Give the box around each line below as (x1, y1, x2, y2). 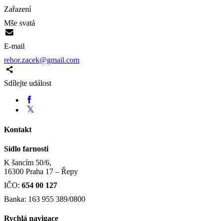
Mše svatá (4, 19, 35, 28)
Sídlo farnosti (4, 144, 48, 153)
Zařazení (4, 5, 31, 14)
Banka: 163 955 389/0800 (4, 194, 85, 203)
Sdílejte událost (4, 79, 51, 88)
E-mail (4, 42, 25, 51)
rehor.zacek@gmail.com (4, 56, 79, 65)
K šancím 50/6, (4, 158, 51, 167)
